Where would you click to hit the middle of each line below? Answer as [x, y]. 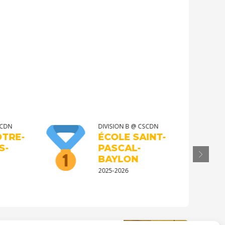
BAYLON [115, 159]
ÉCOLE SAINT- [129, 137]
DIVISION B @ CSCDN [125, 126]
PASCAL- [116, 148]
